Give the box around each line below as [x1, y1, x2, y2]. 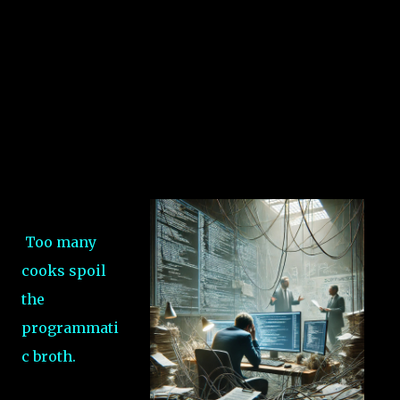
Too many [21, 233, 96, 251]
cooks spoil [21, 262, 106, 279]
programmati [21, 319, 119, 337]
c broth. [21, 347, 76, 365]
